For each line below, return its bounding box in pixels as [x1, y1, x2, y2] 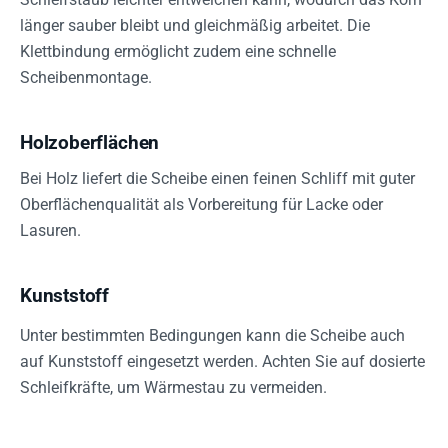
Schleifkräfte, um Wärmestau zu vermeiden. [20, 378, 327, 398]
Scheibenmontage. [20, 68, 152, 88]
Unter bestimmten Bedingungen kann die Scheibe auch [20, 326, 405, 346]
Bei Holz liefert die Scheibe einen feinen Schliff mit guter [20, 169, 415, 189]
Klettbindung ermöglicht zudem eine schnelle [20, 42, 336, 62]
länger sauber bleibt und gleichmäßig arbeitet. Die [20, 16, 370, 36]
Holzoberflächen [20, 131, 160, 155]
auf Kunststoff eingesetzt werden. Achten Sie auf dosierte [20, 352, 425, 372]
